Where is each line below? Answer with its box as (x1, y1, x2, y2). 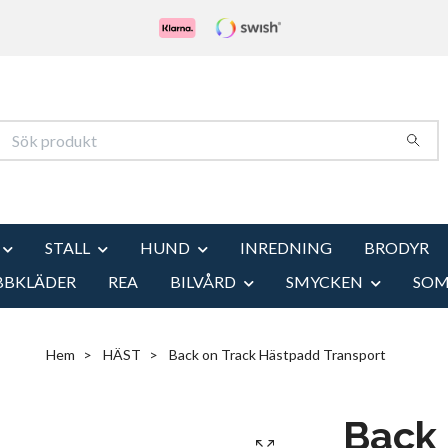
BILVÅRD (169, 271, 236, 291)
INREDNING (240, 238, 332, 257)
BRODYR (364, 238, 429, 257)
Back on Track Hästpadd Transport (166, 345, 386, 363)
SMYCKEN (285, 271, 363, 291)
